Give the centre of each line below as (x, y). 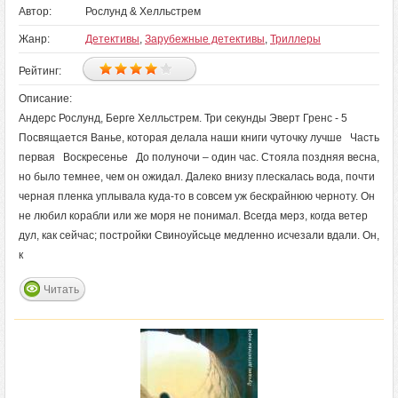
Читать (61, 290)
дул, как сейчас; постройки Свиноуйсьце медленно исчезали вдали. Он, (199, 235)
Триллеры (295, 39)
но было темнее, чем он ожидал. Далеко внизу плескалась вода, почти (197, 177)
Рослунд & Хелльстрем (143, 12)
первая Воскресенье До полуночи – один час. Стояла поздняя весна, (199, 157)
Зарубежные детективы (205, 39)
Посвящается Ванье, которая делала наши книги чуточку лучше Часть (199, 138)
